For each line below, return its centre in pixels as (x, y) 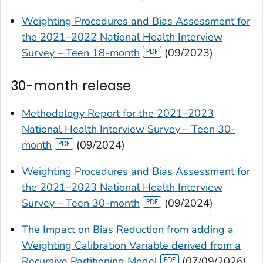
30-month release (71, 86)
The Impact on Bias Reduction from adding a (128, 230)
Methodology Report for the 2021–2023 (118, 114)
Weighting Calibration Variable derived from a (131, 246)
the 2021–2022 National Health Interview (122, 37)
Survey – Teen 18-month (81, 53)
